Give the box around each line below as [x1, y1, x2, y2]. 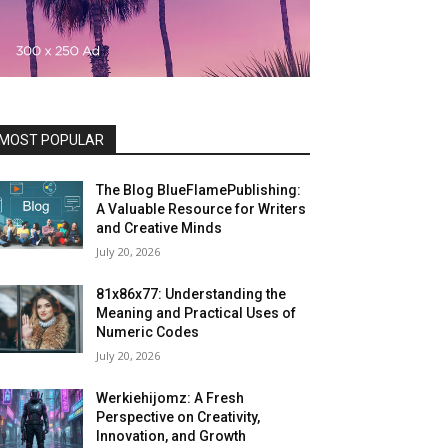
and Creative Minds [96, 220, 223, 236]
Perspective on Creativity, [96, 409, 261, 425]
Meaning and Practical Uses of [96, 305, 297, 321]
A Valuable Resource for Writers [96, 201, 307, 217]
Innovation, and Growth [96, 428, 247, 444]
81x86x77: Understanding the [96, 286, 287, 302]
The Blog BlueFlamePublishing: [96, 182, 302, 198]
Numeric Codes [96, 324, 200, 340]
